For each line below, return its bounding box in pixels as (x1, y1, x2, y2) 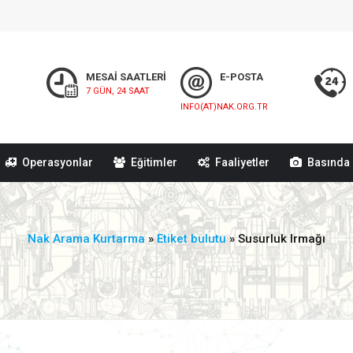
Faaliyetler (214, 156, 269, 169)
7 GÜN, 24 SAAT (86, 86, 150, 96)
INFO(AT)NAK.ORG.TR (180, 102, 269, 112)
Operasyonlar (21, 156, 93, 169)
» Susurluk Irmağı (226, 232, 325, 247)
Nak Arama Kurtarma (28, 232, 145, 247)
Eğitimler (130, 156, 177, 169)
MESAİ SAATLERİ (86, 71, 167, 83)
